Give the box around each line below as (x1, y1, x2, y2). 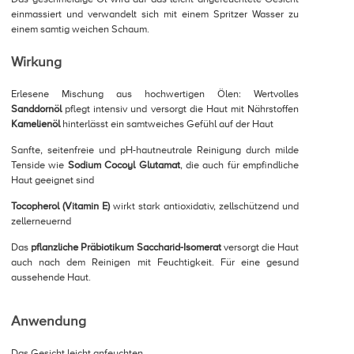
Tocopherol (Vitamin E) (11, 200, 110, 213)
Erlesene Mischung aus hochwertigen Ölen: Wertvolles (11, 88, 299, 101)
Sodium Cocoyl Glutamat (67, 159, 180, 172)
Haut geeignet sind (11, 174, 94, 187)
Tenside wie (11, 159, 68, 172)
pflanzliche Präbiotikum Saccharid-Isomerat (28, 241, 221, 254)
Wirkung (11, 54, 62, 71)
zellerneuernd (11, 215, 71, 228)
